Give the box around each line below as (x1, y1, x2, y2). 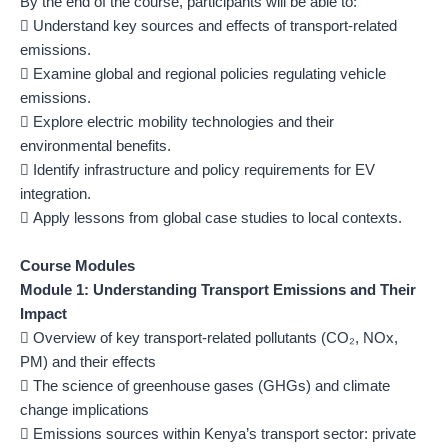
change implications (20, 401, 149, 418)
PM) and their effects (20, 353, 156, 370)
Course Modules (20, 257, 135, 274)
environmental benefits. (20, 138, 171, 155)
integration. (20, 186, 91, 203)
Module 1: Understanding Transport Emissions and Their (20, 281, 416, 298)
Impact (20, 305, 67, 322)
